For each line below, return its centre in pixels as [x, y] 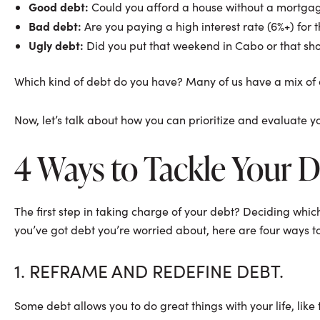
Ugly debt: [56, 45]
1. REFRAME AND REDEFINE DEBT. [149, 270]
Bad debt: [55, 25]
